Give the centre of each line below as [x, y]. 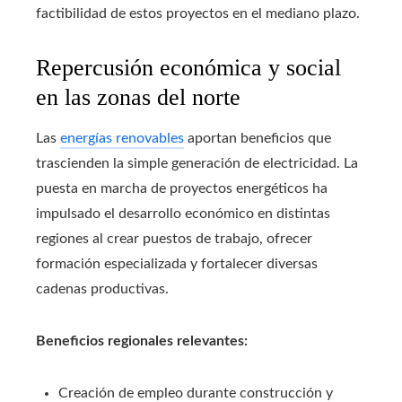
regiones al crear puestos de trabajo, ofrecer [174, 239]
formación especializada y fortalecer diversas [177, 264]
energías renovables [122, 139]
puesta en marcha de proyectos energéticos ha [182, 189]
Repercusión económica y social [188, 68]
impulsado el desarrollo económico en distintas [183, 214]
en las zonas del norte [138, 98]
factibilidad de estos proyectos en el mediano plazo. [198, 14]
